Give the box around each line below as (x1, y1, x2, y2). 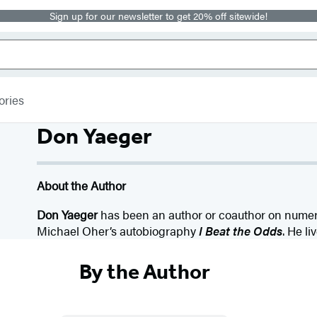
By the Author (79, 258, 210, 284)
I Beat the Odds (199, 222, 283, 239)
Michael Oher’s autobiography (37, 222, 200, 239)
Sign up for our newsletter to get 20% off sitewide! (50, 8, 267, 23)
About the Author (37, 177, 127, 194)
